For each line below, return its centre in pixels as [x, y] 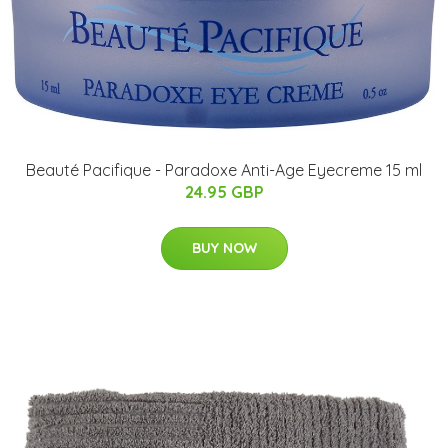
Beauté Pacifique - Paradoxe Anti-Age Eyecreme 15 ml [224, 169]
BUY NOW [224, 247]
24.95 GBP [224, 191]
